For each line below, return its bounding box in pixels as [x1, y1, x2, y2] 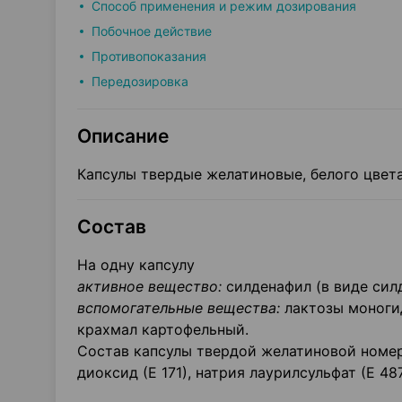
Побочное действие [92, 23, 212, 39]
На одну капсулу [77, 256, 195, 274]
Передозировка [92, 74, 188, 89]
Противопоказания [92, 48, 206, 64]
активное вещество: [77, 277, 222, 295]
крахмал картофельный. [77, 320, 249, 338]
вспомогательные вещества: [77, 299, 284, 317]
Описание [77, 125, 169, 147]
